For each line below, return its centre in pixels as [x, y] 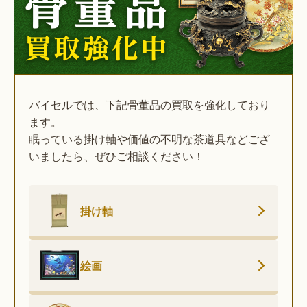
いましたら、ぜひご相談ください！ [116, 156]
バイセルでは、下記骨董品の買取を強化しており [149, 104]
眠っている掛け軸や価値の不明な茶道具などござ [149, 138]
